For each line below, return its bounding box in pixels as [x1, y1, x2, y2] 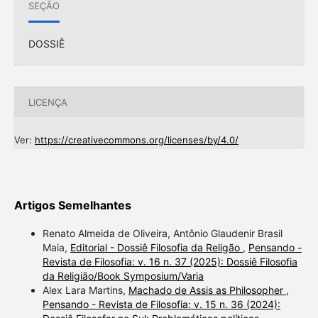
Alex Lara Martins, [42, 284, 128, 297]
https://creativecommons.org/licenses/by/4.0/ [34, 134, 238, 146]
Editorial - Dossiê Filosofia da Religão [70, 241, 243, 254]
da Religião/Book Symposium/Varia [42, 270, 204, 283]
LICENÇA [28, 96, 67, 108]
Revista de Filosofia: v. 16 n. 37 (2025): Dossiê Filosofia [42, 256, 297, 268]
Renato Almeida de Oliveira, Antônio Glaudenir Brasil [42, 227, 283, 240]
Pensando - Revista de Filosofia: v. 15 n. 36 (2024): [42, 298, 280, 311]
